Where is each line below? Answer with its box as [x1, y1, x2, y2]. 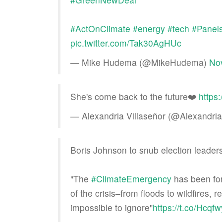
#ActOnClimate [70, 22, 130, 35]
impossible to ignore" [70, 201, 153, 214]
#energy [133, 22, 165, 35]
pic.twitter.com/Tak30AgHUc [70, 37, 181, 49]
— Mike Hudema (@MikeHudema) [70, 56, 209, 68]
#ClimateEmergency [91, 172, 171, 185]
